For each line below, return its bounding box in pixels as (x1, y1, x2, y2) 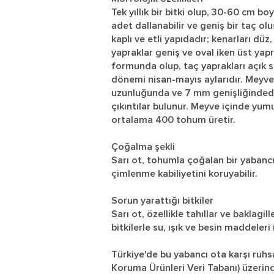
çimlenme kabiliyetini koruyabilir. (111, 169, 257, 179)
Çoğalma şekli (111, 142, 175, 152)
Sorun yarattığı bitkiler (111, 196, 213, 206)
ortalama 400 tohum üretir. (111, 115, 235, 125)
